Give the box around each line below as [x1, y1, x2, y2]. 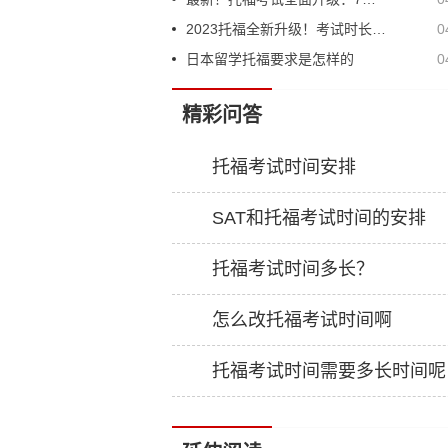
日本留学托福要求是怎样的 [186, 51, 354, 67]
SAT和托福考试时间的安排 [212, 208, 426, 228]
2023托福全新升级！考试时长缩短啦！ [372, 21, 386, 37]
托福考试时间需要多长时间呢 [212, 361, 446, 381]
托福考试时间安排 [212, 157, 356, 177]
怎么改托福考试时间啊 [212, 310, 392, 330]
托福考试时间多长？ [212, 259, 374, 279]
